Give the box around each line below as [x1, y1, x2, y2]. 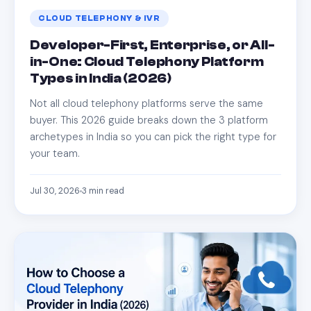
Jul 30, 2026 [30, 185, 80, 196]
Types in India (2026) [30, 70, 171, 86]
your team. [30, 146, 80, 160]
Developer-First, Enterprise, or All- [30, 37, 275, 53]
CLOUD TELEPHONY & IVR [38, 13, 160, 23]
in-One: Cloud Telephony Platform [30, 53, 264, 69]
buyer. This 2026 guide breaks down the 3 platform [30, 112, 268, 127]
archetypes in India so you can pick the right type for [30, 129, 276, 144]
